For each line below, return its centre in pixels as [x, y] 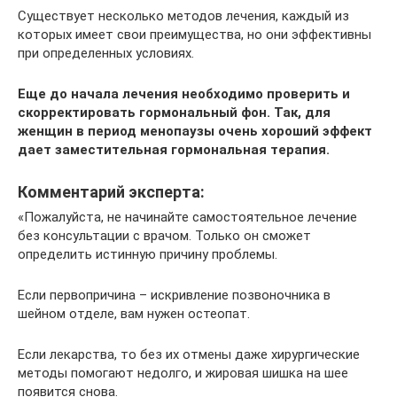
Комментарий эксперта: [111, 192]
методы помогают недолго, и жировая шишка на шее [183, 373]
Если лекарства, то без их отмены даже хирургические [189, 354]
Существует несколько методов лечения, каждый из [183, 16]
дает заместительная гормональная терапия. [174, 150]
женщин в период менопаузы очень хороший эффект [195, 131]
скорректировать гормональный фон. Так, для [174, 113]
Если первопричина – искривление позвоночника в [174, 295]
